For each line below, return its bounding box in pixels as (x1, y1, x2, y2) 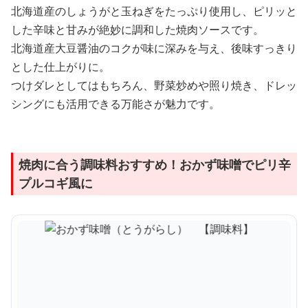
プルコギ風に (19, 175, 93, 192)
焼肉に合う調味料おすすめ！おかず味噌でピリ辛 (19, 156, 291, 173)
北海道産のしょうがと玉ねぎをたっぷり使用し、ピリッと (11, 3, 297, 19)
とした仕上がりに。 (11, 59, 110, 75)
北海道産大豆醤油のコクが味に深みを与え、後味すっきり (11, 41, 297, 56)
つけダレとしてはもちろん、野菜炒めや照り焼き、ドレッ (11, 78, 297, 93)
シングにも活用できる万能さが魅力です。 (11, 96, 220, 112)
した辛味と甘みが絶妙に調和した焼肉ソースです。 (11, 22, 264, 38)
